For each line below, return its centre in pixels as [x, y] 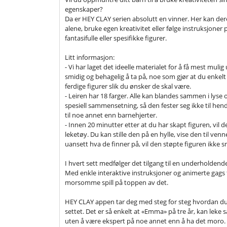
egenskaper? [84, 9]
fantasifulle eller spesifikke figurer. [116, 38]
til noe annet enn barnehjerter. [111, 115]
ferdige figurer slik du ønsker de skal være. [128, 86]
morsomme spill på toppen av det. [117, 182]
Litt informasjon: [90, 57]
